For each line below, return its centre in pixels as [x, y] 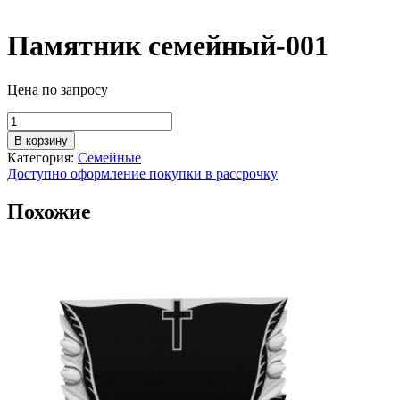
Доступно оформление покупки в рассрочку [142, 173]
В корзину [41, 140]
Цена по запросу [58, 89]
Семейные [109, 157]
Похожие [49, 211]
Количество [42, 119]
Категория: [42, 157]
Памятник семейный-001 [168, 46]
